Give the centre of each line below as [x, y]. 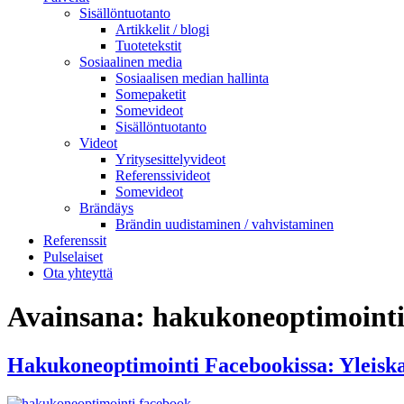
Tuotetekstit [148, 46]
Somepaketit [151, 94]
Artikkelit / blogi [162, 29]
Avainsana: [80, 317]
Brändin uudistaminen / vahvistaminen [225, 224]
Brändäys [106, 208]
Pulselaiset [73, 257]
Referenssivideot [163, 175]
